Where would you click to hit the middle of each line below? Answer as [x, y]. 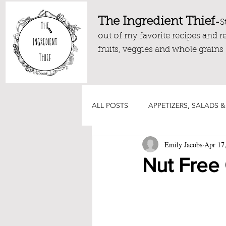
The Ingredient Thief [156, 22]
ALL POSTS [110, 105]
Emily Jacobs [183, 144]
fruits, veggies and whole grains [161, 50]
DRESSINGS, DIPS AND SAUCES [164, 146]
